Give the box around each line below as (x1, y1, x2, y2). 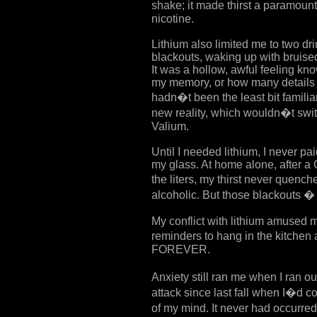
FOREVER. (151, 243, 210, 255)
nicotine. (151, 12, 194, 25)
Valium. (151, 120, 189, 132)
